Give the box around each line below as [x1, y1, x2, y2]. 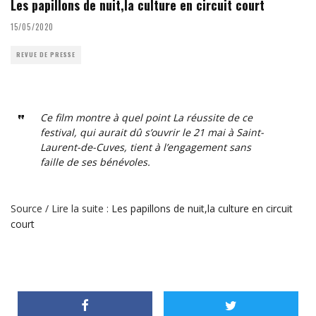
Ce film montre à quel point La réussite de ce [39, 110, 253, 124]
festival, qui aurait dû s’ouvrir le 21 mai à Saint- [39, 125, 264, 139]
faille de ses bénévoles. [39, 154, 150, 169]
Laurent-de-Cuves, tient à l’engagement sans [39, 140, 251, 154]
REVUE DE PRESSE [16, 49, 75, 59]
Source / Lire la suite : [11, 201, 111, 215]
